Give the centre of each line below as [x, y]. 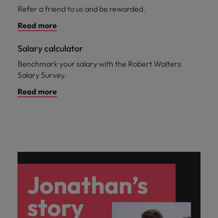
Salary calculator [50, 48]
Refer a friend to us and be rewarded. [82, 9]
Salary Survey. [42, 75]
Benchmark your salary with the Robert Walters [99, 64]
